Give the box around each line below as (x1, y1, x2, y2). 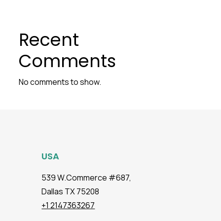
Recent (18, 28, 79, 52)
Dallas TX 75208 (41, 186, 100, 197)
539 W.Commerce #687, (41, 172, 132, 183)
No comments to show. (18, 76, 101, 87)
